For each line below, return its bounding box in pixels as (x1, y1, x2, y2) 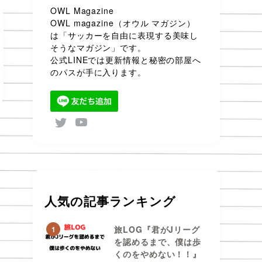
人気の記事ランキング (44, 192, 176, 210)
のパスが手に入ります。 (50, 66, 146, 78)
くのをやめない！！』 (114, 247, 202, 260)
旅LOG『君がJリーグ (114, 223, 201, 235)
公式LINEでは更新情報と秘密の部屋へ (50, 54, 202, 65)
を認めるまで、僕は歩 (114, 235, 202, 247)
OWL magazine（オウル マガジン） (50, 17, 195, 29)
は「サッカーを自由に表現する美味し (50, 29, 199, 41)
